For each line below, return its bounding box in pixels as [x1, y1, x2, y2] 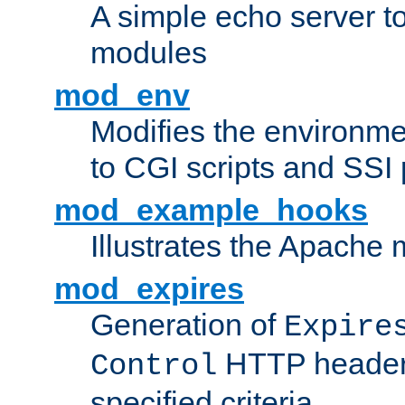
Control [90, 349, 217, 384]
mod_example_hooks [54, 193, 368, 228]
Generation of [90, 307, 284, 343]
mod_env [54, 78, 190, 113]
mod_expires [54, 271, 244, 306]
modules [90, 35, 207, 71]
